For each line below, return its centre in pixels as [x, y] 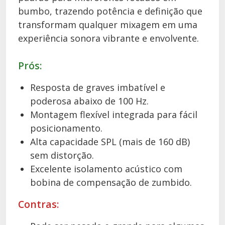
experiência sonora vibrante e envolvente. [108, 38]
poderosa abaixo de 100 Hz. [89, 101]
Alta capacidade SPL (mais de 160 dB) [110, 142]
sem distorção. [62, 155]
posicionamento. [66, 128]
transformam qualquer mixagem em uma [108, 25]
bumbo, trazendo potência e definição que [110, 11]
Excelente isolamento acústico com [106, 169]
